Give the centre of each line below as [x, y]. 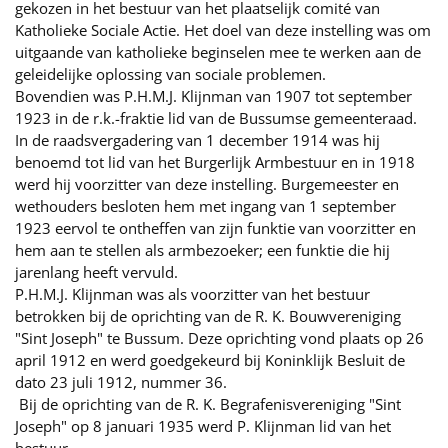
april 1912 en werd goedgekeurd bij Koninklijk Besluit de [210, 360]
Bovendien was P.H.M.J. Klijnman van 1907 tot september [213, 96]
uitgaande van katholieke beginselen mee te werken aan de [218, 52]
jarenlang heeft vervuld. [96, 272]
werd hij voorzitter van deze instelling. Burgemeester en [207, 184]
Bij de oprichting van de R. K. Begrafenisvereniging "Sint [208, 404]
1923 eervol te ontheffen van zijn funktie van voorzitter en [215, 228]
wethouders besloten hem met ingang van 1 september [205, 206]
